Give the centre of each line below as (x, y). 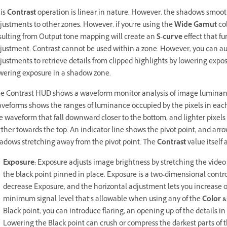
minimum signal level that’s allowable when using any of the (103, 200)
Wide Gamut (196, 26)
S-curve (169, 38)
